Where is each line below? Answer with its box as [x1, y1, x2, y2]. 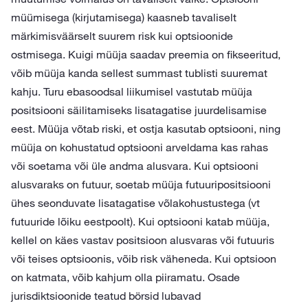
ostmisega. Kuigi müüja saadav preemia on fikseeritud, [11, 47, 280, 61]
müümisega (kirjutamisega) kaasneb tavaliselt [11, 10, 236, 24]
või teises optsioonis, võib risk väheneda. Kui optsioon [11, 252, 276, 265]
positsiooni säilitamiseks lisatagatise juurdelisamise [11, 103, 267, 117]
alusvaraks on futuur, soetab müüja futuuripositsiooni [11, 177, 271, 191]
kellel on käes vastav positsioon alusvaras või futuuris [11, 233, 274, 247]
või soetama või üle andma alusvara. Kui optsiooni [11, 159, 258, 173]
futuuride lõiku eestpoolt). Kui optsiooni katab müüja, [11, 214, 269, 228]
